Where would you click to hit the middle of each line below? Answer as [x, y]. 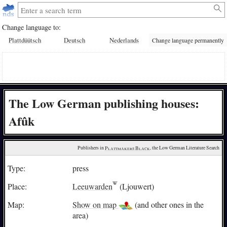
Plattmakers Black [128, 148]
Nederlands [124, 40]
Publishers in [91, 148]
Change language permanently [188, 40]
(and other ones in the [168, 204]
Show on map [95, 204]
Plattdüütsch [25, 40]
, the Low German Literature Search [185, 148]
